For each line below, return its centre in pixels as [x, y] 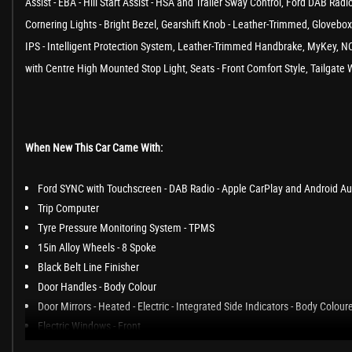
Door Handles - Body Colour [97, 286]
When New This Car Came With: [94, 147]
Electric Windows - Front [89, 326]
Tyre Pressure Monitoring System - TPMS [126, 227]
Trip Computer [68, 208]
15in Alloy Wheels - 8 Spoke [97, 247]
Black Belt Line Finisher [88, 267]
